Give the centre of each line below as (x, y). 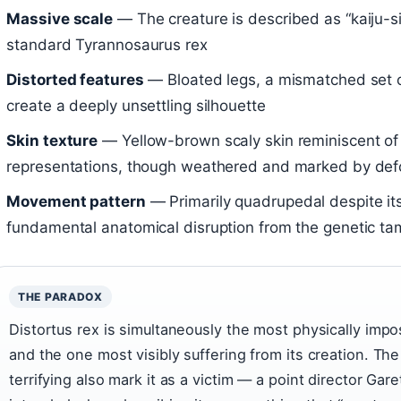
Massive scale (60, 19)
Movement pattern (76, 202)
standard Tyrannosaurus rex (107, 45)
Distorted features (75, 80)
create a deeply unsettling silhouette (136, 106)
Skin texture (52, 141)
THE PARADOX (60, 297)
